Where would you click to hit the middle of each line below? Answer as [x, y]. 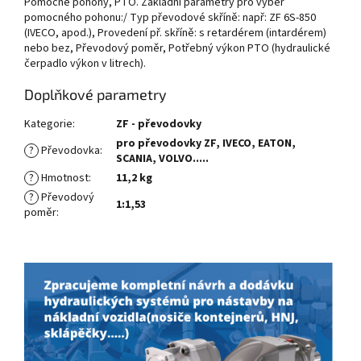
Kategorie [48, 124]
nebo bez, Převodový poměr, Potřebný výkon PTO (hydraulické [177, 49]
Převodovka [69, 151]
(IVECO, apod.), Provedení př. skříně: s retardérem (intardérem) [175, 33]
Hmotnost [64, 178]
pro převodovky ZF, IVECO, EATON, [206, 144]
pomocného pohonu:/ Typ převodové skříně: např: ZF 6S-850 [170, 18]
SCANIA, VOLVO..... [162, 159]
